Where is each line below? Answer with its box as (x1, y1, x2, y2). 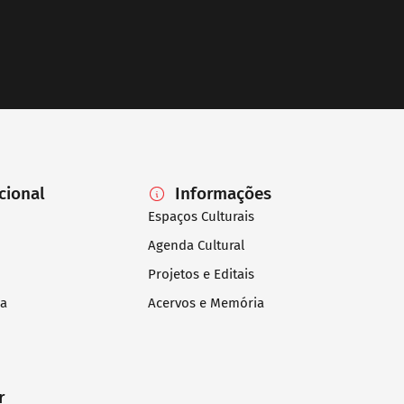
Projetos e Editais (148, 265, 254, 282)
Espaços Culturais (148, 207, 254, 225)
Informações (175, 182, 271, 204)
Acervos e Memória (148, 294, 264, 311)
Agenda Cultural (148, 236, 244, 253)
